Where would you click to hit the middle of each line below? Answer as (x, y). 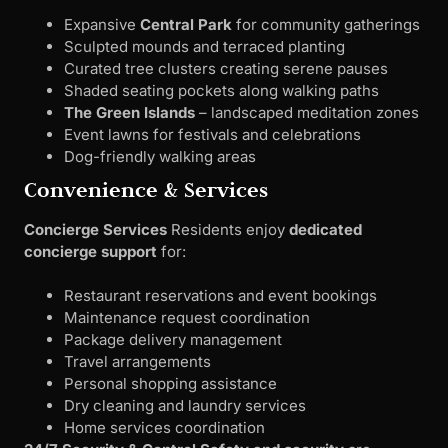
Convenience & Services (146, 189)
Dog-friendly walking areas (160, 156)
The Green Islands (129, 112)
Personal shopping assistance (170, 384)
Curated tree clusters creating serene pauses (226, 68)
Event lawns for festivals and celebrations (212, 134)
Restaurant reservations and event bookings (220, 296)
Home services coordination (164, 428)
